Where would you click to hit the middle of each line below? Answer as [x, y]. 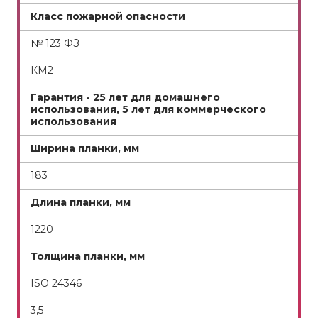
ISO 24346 [56, 283]
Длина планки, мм [81, 202]
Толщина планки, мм [88, 256]
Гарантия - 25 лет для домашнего [125, 97]
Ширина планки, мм [85, 148]
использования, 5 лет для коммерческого [148, 109]
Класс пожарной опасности [108, 16]
